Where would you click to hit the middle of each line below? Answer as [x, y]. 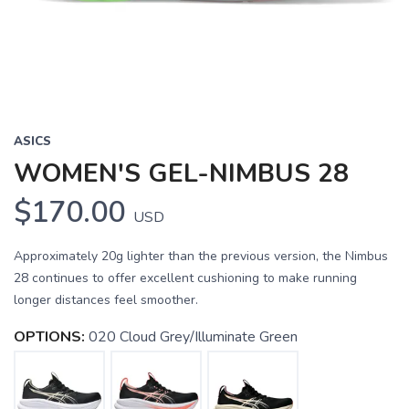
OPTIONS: [49, 337]
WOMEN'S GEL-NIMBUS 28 [181, 173]
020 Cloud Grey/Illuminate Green [193, 337]
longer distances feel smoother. [106, 300]
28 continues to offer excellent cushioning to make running [185, 278]
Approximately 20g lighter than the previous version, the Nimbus [201, 256]
